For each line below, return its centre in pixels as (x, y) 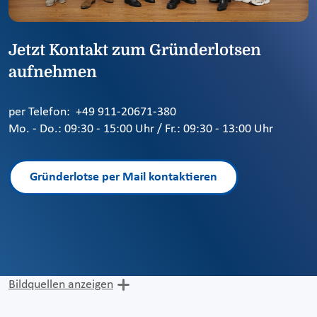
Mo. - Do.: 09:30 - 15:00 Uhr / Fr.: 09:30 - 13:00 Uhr (141, 129)
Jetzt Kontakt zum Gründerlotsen (135, 50)
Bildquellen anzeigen (61, 284)
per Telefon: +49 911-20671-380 (92, 113)
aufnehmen (53, 72)
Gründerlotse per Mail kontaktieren (123, 177)
